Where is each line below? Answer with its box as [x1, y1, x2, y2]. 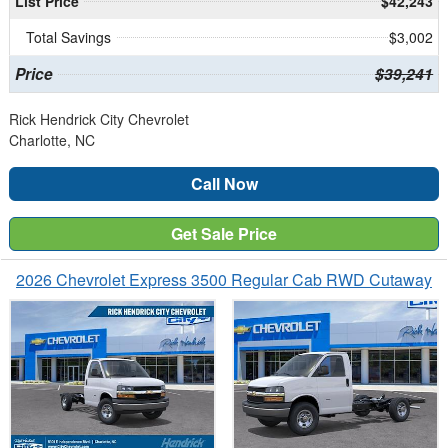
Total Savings [26, 26, 111, 47]
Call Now [190, 171, 258, 195]
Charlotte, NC [9, 129, 95, 150]
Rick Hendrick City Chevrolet [9, 108, 189, 129]
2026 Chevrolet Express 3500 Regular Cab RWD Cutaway [16, 267, 432, 291]
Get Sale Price [171, 221, 277, 245]
